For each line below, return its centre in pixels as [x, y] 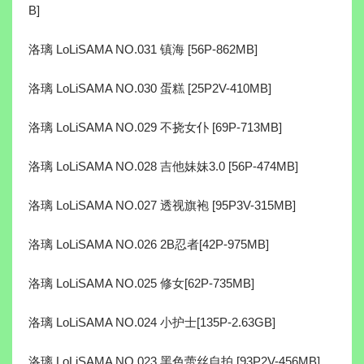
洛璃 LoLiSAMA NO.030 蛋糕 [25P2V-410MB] [150, 89]
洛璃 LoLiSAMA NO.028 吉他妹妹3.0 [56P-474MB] [163, 167]
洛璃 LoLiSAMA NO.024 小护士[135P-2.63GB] [152, 323]
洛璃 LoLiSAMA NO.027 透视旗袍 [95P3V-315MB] [162, 206]
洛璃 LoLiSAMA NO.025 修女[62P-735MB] [141, 284]
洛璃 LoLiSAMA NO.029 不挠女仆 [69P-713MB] [155, 128]
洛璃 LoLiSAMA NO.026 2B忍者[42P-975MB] [149, 245]
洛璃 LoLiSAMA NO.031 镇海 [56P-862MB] [143, 50]
